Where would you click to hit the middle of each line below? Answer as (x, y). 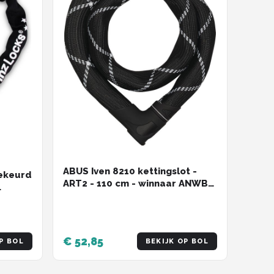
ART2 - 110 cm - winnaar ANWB (135, 183)
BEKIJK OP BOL (177, 242)
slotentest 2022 (100, 195)
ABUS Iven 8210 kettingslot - (130, 171)
